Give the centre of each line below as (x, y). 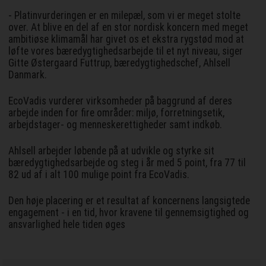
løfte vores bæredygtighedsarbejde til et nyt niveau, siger (126, 51)
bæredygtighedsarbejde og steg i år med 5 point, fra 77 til (127, 162)
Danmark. (28, 75)
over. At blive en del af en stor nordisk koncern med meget (129, 27)
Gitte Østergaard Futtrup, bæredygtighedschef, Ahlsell (120, 63)
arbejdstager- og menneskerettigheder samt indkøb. (115, 124)
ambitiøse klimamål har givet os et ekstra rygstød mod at (126, 39)
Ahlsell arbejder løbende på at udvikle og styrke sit (112, 151)
